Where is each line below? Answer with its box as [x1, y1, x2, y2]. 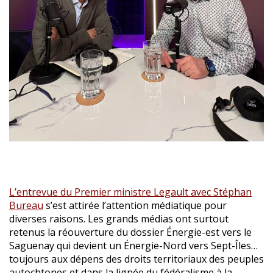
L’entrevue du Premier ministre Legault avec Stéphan [9, 185, 252, 199]
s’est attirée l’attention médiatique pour [43, 198, 227, 212]
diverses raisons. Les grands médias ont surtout [9, 211, 229, 225]
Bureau [9, 198, 43, 212]
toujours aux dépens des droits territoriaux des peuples [9, 252, 264, 266]
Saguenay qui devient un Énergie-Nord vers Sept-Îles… [9, 238, 258, 252]
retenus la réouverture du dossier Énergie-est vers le [9, 225, 252, 239]
